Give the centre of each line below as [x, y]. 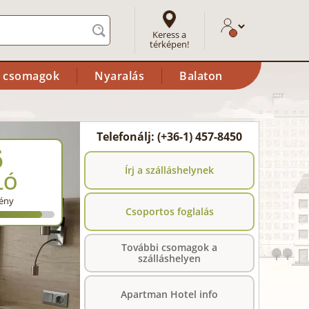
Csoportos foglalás [169, 211]
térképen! [170, 44]
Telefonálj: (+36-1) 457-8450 [169, 137]
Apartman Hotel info [169, 294]
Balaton [201, 76]
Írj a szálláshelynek [169, 170]
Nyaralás [119, 76]
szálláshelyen [169, 258]
